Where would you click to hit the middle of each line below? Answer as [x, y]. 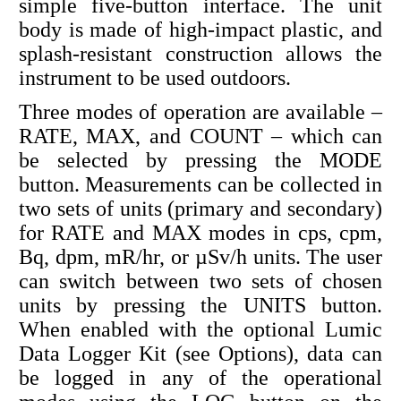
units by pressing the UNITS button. [200, 305]
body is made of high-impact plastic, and [200, 29]
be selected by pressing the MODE [200, 160]
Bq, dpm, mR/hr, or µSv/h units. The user [200, 256]
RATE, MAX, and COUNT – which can [200, 136]
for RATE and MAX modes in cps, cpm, [200, 232]
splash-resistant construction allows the [200, 53]
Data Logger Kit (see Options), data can [200, 353]
